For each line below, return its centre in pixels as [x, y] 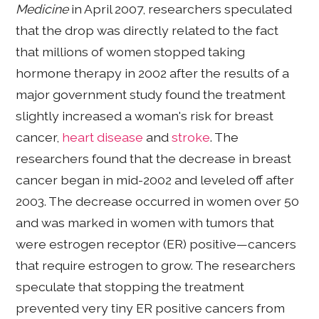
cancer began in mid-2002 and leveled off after [155, 180]
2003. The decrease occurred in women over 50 [158, 202]
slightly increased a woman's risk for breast [145, 116]
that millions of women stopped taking [131, 52]
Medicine [42, 9]
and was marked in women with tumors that [145, 223]
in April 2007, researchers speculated [181, 9]
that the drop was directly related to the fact [147, 31]
